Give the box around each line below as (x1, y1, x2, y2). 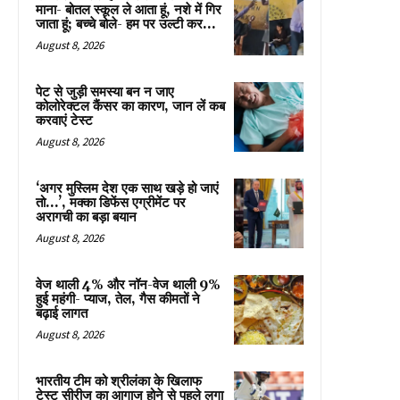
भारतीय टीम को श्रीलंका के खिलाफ (36, 372, 202, 390)
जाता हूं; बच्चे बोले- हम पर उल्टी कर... (36, 15, 216, 33)
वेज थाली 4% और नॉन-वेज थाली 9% (36, 276, 221, 294)
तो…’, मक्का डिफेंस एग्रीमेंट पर (36, 194, 186, 212)
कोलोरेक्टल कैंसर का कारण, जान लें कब (36, 97, 225, 115)
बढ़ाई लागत (36, 304, 87, 322)
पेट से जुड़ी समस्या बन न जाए (36, 83, 174, 101)
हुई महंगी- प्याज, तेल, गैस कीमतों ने (36, 290, 200, 308)
